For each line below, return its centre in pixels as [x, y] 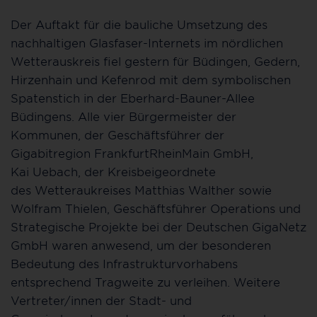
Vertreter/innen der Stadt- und [101, 300]
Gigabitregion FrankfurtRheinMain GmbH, [132, 153]
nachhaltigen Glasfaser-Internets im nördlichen [147, 43]
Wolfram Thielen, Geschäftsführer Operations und [156, 208]
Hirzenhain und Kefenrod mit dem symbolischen [151, 80]
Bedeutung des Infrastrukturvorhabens [124, 264]
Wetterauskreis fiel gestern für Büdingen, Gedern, [155, 61]
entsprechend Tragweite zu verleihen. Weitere [145, 282]
